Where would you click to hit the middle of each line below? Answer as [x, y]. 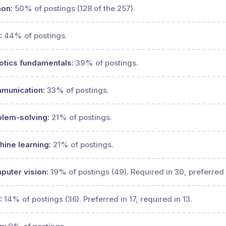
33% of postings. [78, 90]
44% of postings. [36, 35]
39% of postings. [107, 63]
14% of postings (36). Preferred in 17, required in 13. [98, 199]
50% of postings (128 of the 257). [75, 8]
